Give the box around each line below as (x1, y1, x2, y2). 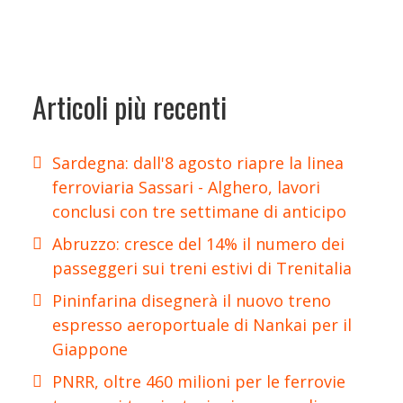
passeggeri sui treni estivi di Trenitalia (52, 256, 352, 279)
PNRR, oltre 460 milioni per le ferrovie (52, 370, 345, 392)
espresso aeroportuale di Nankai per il (52, 313, 352, 336)
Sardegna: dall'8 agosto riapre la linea (52, 151, 344, 174)
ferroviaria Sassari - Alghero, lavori (52, 175, 320, 198)
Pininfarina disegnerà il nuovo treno (52, 289, 331, 311)
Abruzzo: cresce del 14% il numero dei (52, 232, 345, 255)
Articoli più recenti (32, 85, 227, 129)
